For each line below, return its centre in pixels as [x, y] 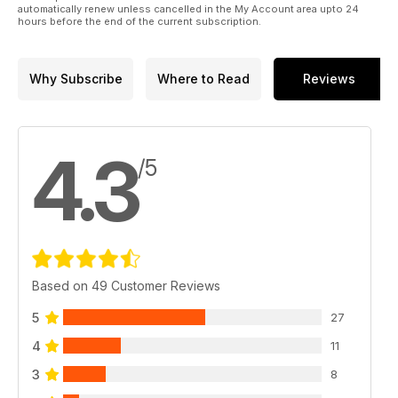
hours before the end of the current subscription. [139, 21]
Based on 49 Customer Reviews [126, 285]
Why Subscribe [76, 79]
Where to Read [203, 79]
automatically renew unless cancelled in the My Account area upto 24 [188, 8]
